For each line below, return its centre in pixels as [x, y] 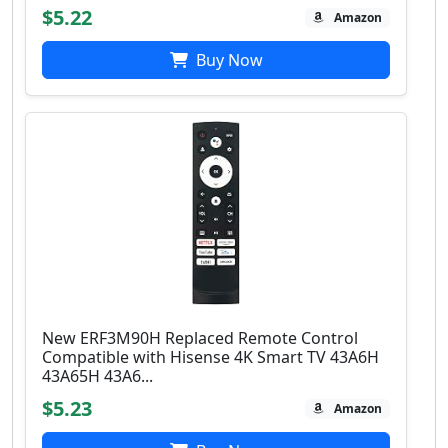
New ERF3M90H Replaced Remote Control [200, 338]
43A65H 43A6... [97, 376]
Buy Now [227, 60]
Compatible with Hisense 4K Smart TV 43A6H [210, 357]
